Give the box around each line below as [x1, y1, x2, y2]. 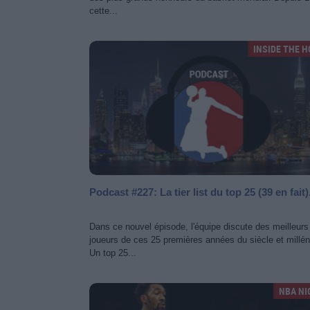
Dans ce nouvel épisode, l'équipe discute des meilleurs [89, 221, 309, 232]
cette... [89, 6, 118, 16]
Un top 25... [89, 248, 136, 258]
